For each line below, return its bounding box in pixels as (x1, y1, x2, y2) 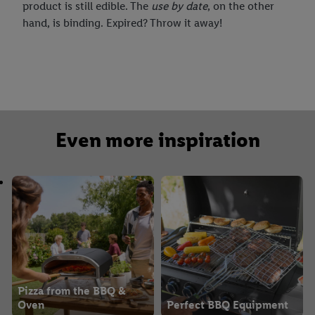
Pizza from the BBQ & (18, 284, 126, 298)
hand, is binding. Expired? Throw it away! (22, 16, 222, 30)
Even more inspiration (55, 127, 260, 153)
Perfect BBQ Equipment (167, 298, 288, 312)
